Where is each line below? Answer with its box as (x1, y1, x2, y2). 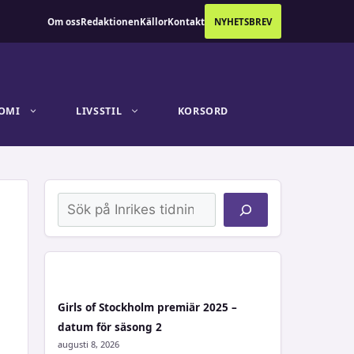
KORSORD (177, 104, 228, 118)
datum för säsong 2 (58, 320, 162, 334)
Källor (140, 15, 168, 28)
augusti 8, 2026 (58, 338, 119, 350)
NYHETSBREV (214, 15, 272, 28)
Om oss (47, 15, 81, 28)
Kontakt (168, 15, 205, 28)
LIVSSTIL (76, 104, 122, 118)
